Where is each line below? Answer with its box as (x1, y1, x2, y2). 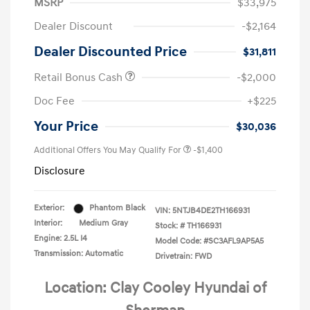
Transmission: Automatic (34, 248, 123, 259)
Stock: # (155, 221, 185, 232)
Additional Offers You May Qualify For (34, 145, 181, 156)
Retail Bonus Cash (34, 71, 125, 85)
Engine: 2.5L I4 (34, 233, 87, 244)
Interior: (34, 218, 62, 229)
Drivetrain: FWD (155, 251, 212, 262)
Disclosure (34, 164, 85, 179)
